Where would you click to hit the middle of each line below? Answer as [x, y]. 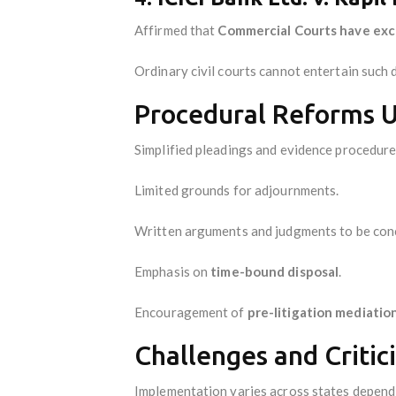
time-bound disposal [275, 271]
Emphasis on [173, 271]
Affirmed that [176, 30]
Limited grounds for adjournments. [237, 190]
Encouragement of [191, 312]
